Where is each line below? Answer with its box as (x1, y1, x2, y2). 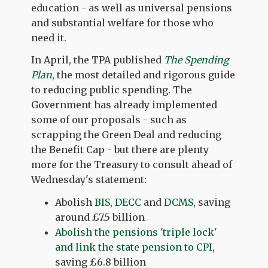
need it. (31, 31, 67, 44)
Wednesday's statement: (31, 173, 147, 186)
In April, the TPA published (31, 54, 165, 66)
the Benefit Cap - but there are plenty (31, 144, 209, 156)
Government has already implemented (31, 99, 218, 111)
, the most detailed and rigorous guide (52, 69, 236, 81)
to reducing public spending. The (31, 84, 193, 96)
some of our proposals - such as (31, 114, 187, 126)
